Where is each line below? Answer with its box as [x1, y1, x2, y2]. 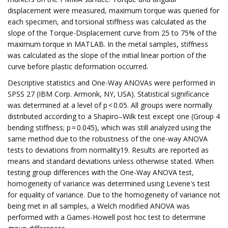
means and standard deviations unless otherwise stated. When [8, 156, 214, 166]
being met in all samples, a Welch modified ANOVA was [8, 201, 190, 211]
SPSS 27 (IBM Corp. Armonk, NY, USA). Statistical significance [8, 89, 209, 99]
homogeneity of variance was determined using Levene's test [8, 179, 210, 188]
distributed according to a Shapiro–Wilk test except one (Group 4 [8, 111, 220, 121]
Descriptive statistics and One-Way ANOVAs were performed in [8, 78, 215, 88]
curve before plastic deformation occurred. [8, 62, 148, 71]
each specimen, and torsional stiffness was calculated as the [8, 17, 207, 26]
